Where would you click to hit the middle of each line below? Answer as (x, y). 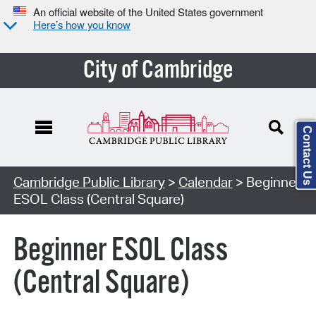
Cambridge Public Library (89, 182)
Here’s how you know (81, 25)
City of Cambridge (158, 70)
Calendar (205, 182)
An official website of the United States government (148, 12)
